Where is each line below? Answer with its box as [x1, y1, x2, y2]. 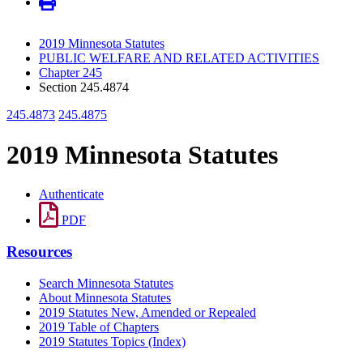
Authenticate [39, 187, 104, 202]
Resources [6, 242, 72, 260]
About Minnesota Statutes [39, 290, 171, 305]
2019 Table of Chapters [39, 319, 159, 334]
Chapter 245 [39, 66, 102, 80]
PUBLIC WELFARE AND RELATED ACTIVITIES [39, 51, 319, 66]
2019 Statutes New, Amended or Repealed [39, 305, 256, 319]
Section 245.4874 [39, 80, 129, 95]
